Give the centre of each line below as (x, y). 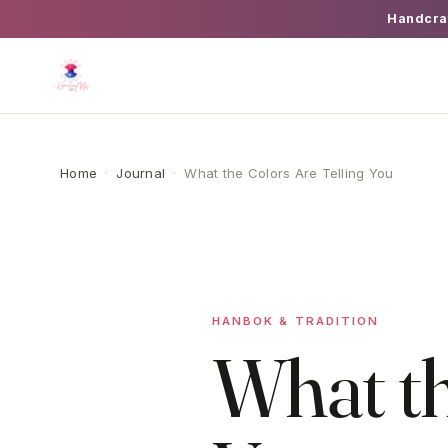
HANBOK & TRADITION (296, 321)
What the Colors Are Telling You (289, 173)
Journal (141, 173)
